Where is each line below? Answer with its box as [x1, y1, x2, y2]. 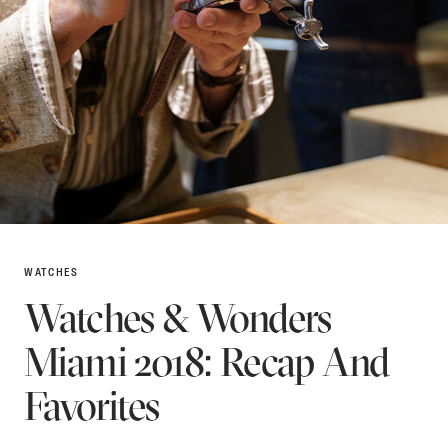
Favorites [24, 380, 159, 430]
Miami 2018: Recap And [24, 336, 390, 386]
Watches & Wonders [24, 292, 331, 342]
